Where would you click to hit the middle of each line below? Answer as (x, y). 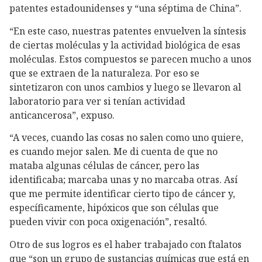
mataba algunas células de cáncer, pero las (104, 166)
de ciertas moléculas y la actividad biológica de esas (125, 45)
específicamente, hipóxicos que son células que (114, 208)
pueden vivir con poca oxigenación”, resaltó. (108, 222)
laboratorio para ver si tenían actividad (97, 101)
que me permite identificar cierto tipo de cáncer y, (122, 194)
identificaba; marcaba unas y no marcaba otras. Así (123, 180)
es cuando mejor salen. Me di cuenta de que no (113, 152)
